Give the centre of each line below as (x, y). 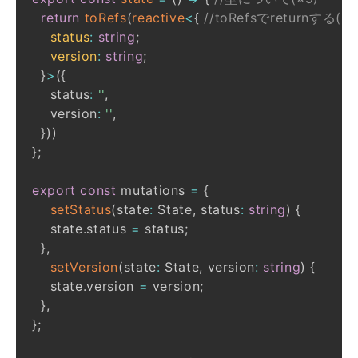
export (54, 190)
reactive (159, 17)
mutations (153, 190)
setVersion (84, 267)
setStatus (81, 209)
